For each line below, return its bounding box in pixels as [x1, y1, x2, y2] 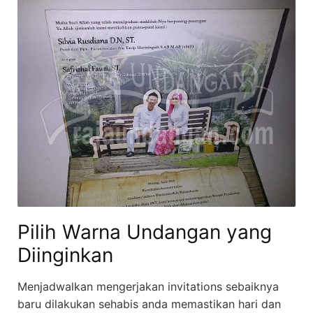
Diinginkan [17, 243, 113, 268]
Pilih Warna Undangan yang [17, 220, 272, 245]
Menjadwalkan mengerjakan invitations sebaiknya [17, 279, 279, 294]
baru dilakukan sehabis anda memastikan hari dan [17, 297, 281, 312]
